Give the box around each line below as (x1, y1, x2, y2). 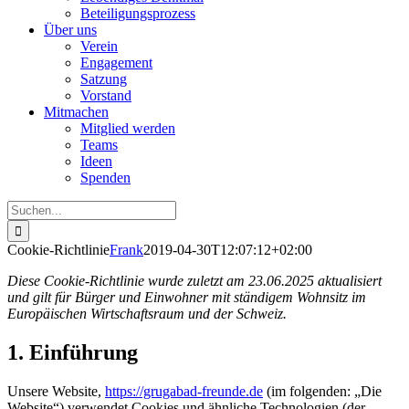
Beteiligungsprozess (80, 5, 195, 21)
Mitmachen (44, 104, 109, 120)
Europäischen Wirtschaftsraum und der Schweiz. (7, 306, 287, 321)
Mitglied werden (80, 121, 175, 136)
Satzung (80, 71, 127, 87)
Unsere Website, (7, 383, 105, 399)
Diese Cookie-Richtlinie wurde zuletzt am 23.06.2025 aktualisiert (7, 273, 382, 288)
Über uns (44, 22, 97, 37)
